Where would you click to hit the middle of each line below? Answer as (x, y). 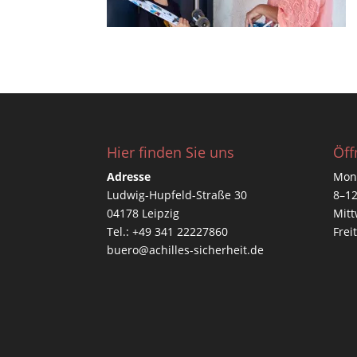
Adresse (129, 176)
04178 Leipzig (143, 213)
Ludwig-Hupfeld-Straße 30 (177, 194)
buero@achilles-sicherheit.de (186, 249)
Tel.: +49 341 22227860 (168, 231)
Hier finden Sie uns (171, 152)
